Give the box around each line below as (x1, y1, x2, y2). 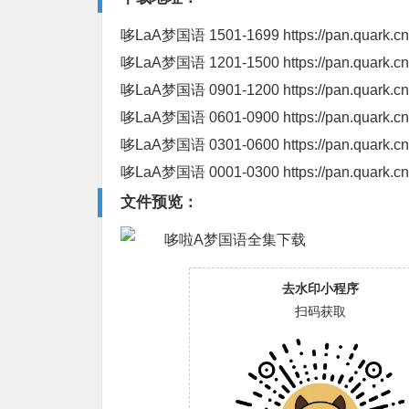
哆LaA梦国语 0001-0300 (121, 164, 283, 180)
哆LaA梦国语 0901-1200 (121, 82, 283, 98)
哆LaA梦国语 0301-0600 (121, 137, 283, 152)
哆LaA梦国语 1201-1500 (121, 55, 283, 70)
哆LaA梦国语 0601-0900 (121, 110, 283, 125)
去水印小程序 (281, 281, 359, 296)
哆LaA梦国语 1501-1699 (121, 27, 283, 43)
